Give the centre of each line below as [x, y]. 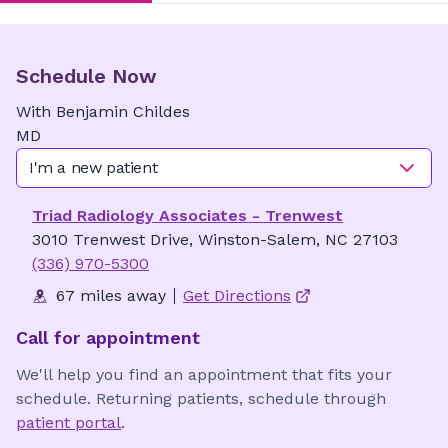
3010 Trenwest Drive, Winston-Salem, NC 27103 [215, 239]
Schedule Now [86, 76]
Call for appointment [108, 337]
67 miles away [111, 295]
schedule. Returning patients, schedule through [201, 398]
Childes [161, 111]
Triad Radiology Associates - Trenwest [187, 215]
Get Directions [237, 295]
